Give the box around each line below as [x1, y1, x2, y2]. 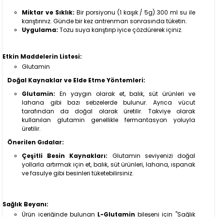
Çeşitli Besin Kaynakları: [22, 151, 108, 160]
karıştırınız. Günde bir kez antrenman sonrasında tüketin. [22, 16, 187, 25]
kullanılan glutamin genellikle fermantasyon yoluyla [22, 115, 195, 124]
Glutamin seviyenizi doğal [108, 151, 195, 160]
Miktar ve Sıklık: [22, 8, 75, 16]
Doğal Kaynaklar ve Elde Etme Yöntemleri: [7, 76, 146, 84]
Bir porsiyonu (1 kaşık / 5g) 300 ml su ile [75, 8, 195, 16]
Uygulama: [22, 25, 59, 34]
